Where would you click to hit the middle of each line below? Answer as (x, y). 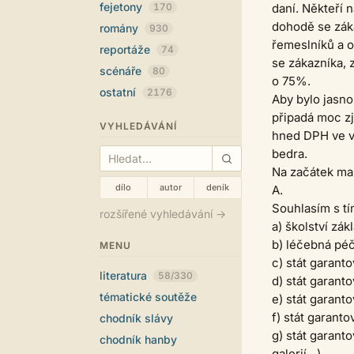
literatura (125, 275)
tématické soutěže (148, 297)
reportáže (126, 49)
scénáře (122, 71)
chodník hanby (138, 339)
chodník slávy (136, 318)
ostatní (119, 92)
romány (121, 28)
